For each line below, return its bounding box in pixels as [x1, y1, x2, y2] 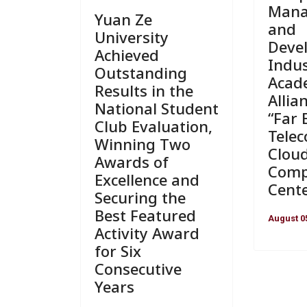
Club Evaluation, [95, 115, 212, 136]
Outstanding [95, 62, 187, 83]
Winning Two [95, 133, 191, 154]
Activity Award [95, 222, 199, 243]
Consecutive [95, 258, 182, 279]
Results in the [95, 79, 193, 101]
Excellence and [95, 169, 199, 190]
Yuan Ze [95, 8, 152, 29]
